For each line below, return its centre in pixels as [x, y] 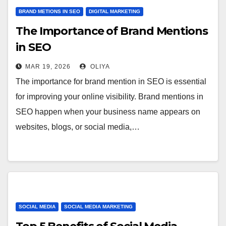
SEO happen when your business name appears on [108, 112]
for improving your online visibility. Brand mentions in [109, 97]
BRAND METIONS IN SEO [49, 11]
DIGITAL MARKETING [115, 11]
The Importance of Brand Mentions [112, 31]
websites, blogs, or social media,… [78, 127]
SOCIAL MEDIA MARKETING [98, 207]
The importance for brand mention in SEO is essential [111, 81]
